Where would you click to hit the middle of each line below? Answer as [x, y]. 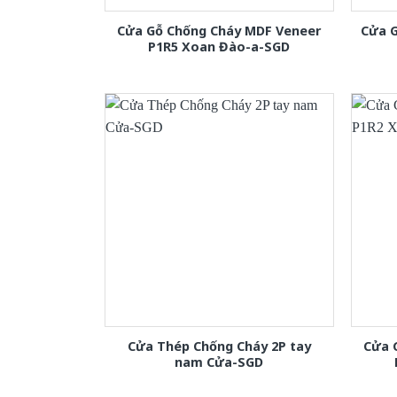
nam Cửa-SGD [219, 362]
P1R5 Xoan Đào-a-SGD [219, 47]
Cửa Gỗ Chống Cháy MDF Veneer [219, 31]
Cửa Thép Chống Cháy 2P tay [219, 346]
